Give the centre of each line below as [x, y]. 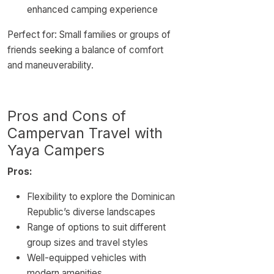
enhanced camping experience [92, 9]
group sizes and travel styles [87, 243]
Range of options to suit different [96, 227]
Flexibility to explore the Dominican [101, 197]
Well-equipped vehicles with [87, 258]
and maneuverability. [50, 65]
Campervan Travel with [85, 133]
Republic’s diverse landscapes [91, 212]
